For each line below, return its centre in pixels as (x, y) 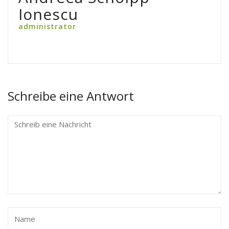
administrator (47, 27)
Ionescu (48, 14)
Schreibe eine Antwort (71, 96)
